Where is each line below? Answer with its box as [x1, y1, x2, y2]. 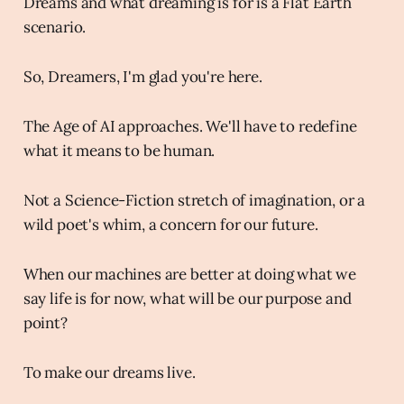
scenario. [23, 16, 87, 37]
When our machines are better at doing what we [23, 263, 357, 284]
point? [23, 312, 68, 333]
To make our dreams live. [23, 362, 196, 382]
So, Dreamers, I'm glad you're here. [23, 66, 262, 87]
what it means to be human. [23, 140, 216, 161]
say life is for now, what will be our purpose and [23, 288, 352, 308]
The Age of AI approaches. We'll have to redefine [23, 115, 357, 136]
